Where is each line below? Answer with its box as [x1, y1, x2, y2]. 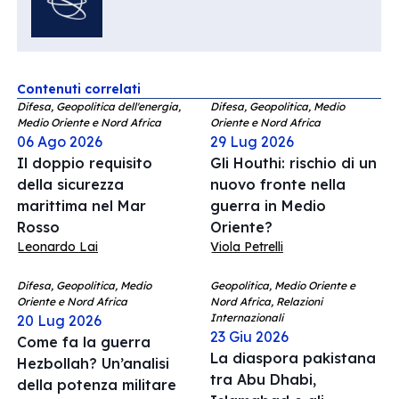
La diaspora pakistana [210, 349, 376, 367]
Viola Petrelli [210, 239, 283, 255]
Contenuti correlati [17, 81, 141, 97]
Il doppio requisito [17, 154, 152, 172]
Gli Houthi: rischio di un [210, 154, 377, 172]
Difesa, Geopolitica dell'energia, [17, 100, 181, 113]
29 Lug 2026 [210, 133, 294, 151]
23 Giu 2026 [210, 328, 289, 346]
